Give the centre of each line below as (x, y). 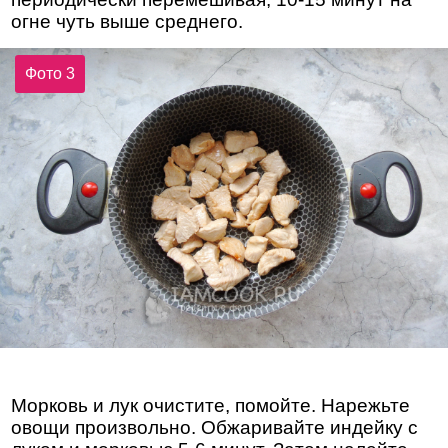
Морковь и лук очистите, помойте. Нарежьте (211, 406)
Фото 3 (50, 73)
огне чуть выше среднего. (127, 22)
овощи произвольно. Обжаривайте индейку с (215, 428)
